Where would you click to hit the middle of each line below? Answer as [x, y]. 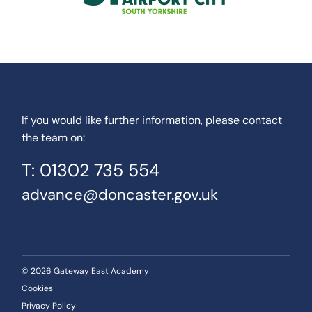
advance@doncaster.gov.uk [120, 194]
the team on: [54, 137]
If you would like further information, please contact [152, 120]
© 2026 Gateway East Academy [86, 271]
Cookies [38, 288]
